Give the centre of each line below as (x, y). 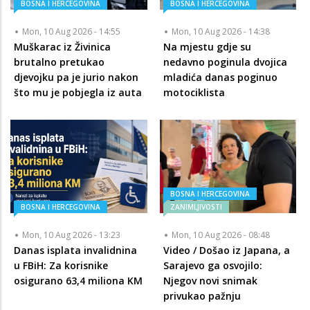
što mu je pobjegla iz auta (78, 92)
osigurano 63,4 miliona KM (78, 281)
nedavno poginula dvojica (225, 62)
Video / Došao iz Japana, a (226, 250)
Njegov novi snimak (210, 281)
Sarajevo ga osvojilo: (212, 266)
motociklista (194, 92)
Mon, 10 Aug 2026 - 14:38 (220, 31)
